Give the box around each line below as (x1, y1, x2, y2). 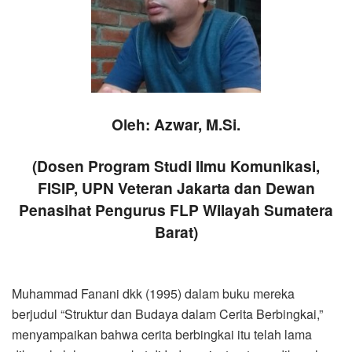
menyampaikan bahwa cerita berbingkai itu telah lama (12, 324, 312, 343)
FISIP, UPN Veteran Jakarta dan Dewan (37, 177, 315, 200)
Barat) (154, 221, 198, 244)
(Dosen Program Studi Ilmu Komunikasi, (32, 155, 320, 178)
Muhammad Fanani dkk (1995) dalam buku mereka (12, 284, 295, 302)
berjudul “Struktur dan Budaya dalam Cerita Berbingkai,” (12, 304, 323, 323)
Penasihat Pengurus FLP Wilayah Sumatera (19, 199, 333, 222)
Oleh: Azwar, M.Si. (112, 112, 240, 135)
